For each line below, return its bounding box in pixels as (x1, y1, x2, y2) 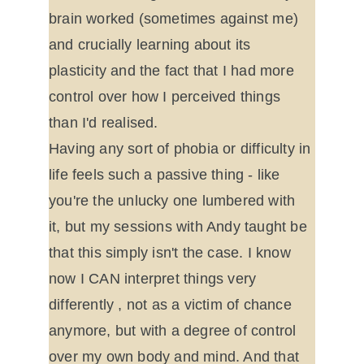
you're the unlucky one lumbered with (49, 193, 300, 209)
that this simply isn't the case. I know (49, 245, 295, 261)
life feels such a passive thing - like (49, 167, 284, 183)
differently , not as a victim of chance (49, 297, 296, 313)
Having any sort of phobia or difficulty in (49, 141, 315, 157)
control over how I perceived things (49, 89, 285, 105)
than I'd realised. (49, 115, 158, 131)
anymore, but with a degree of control (49, 323, 301, 339)
